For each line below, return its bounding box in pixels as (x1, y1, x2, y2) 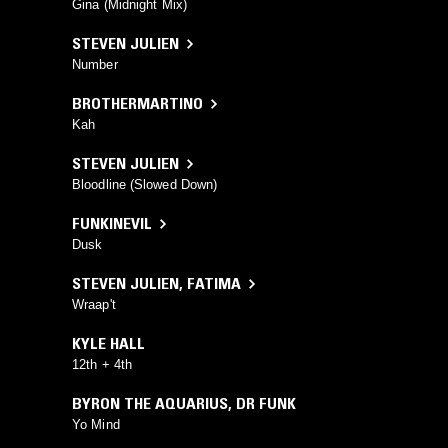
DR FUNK (236, 393, 296, 414)
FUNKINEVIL (72, 213, 152, 234)
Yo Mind (72, 417, 120, 433)
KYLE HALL (72, 333, 145, 354)
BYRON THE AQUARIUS (72, 393, 228, 414)
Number (72, 57, 118, 73)
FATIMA (187, 273, 241, 294)
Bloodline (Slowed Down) (72, 177, 218, 193)
